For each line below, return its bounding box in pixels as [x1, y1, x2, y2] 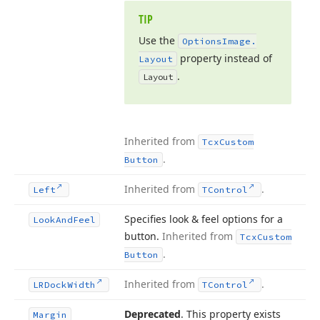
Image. [222, 36, 256, 46]
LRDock [33, 279, 67, 290]
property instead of [177, 51, 272, 65]
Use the [139, 34, 178, 47]
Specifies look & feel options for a [124, 212, 283, 226]
